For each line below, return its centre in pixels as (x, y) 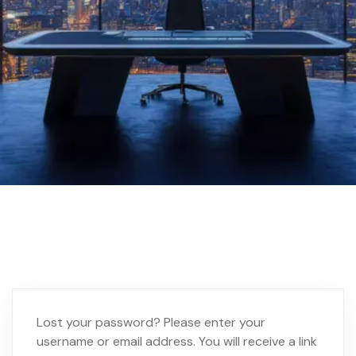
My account (291, 243)
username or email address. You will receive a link (177, 341)
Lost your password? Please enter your (151, 322)
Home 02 (195, 243)
